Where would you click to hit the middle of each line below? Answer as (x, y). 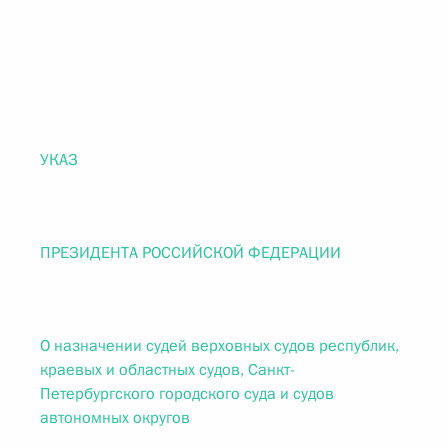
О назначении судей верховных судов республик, (219, 346)
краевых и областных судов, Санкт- (167, 370)
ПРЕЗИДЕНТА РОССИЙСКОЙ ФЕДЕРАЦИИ (190, 253)
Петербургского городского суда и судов (187, 394)
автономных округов (115, 418)
